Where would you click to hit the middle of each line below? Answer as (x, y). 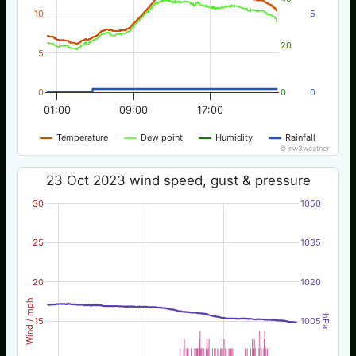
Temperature (83, 137)
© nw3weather (305, 148)
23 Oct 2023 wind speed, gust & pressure (178, 180)
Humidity (234, 137)
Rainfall (301, 137)
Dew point (162, 137)
